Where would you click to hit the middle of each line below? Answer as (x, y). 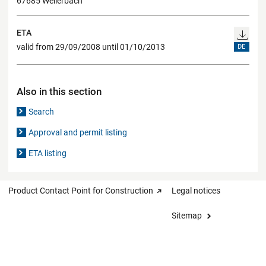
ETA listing (48, 153)
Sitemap (187, 215)
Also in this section (59, 91)
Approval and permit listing (78, 132)
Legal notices (196, 190)
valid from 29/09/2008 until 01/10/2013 (91, 47)
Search (42, 111)
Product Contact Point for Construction (81, 190)
